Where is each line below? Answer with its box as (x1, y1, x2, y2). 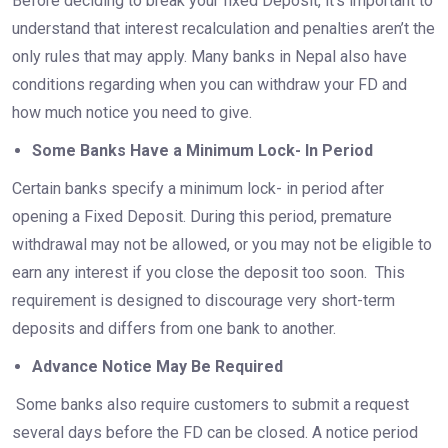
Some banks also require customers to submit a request (11, 395, 409, 415)
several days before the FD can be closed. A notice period (11, 423, 418, 443)
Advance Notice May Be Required (31, 357, 283, 377)
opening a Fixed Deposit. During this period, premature (11, 207, 392, 227)
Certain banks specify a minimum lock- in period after (11, 179, 384, 199)
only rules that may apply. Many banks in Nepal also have (11, 47, 407, 67)
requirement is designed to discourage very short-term (11, 291, 395, 311)
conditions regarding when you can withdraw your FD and (11, 75, 407, 95)
